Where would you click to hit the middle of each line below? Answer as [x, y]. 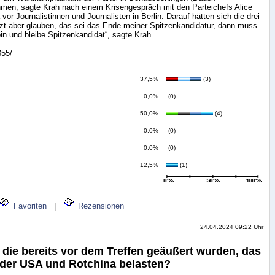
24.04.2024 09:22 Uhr [232, 227]
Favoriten [30, 206]
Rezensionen [101, 206]
